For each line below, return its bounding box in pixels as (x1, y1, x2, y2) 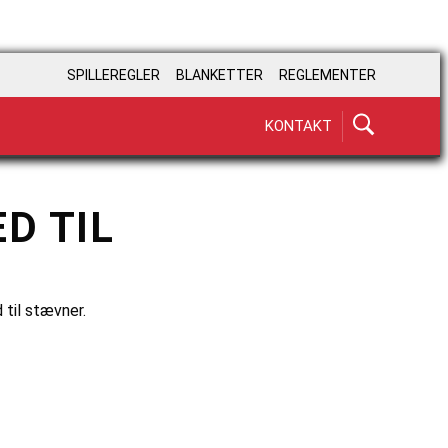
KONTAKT (265, 116, 332, 135)
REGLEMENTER (279, 67, 376, 84)
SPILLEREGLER (67, 67, 160, 84)
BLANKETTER (176, 67, 263, 84)
